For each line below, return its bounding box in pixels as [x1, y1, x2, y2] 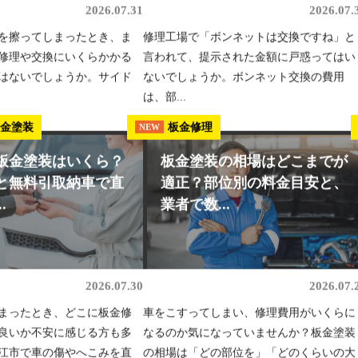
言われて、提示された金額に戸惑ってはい [143, 56, 356, 69]
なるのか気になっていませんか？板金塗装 [143, 332, 356, 344]
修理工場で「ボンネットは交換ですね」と [143, 36, 356, 49]
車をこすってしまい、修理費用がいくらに [143, 312, 356, 324]
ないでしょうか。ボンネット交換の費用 [143, 76, 344, 89]
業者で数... [161, 201, 230, 218]
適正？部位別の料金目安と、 [161, 180, 348, 197]
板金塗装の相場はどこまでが [161, 158, 348, 175]
